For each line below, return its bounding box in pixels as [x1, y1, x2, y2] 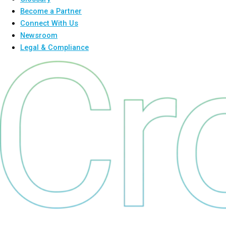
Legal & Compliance [20, 42, 89, 52]
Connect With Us [20, 18, 78, 28]
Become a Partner [20, 6, 82, 16]
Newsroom [20, 30, 58, 40]
